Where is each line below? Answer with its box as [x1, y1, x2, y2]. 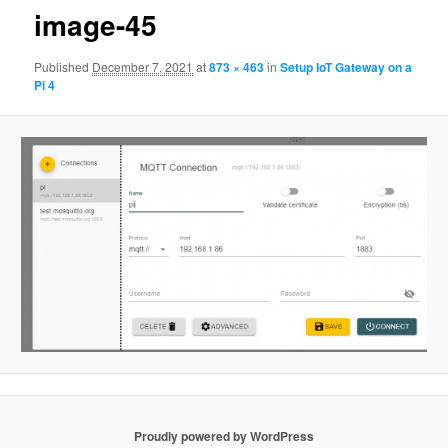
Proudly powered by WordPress [134, 426, 314, 445]
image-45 [34, 4, 158, 46]
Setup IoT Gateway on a [280, 57, 413, 76]
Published [34, 57, 93, 75]
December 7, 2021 [92, 57, 194, 75]
